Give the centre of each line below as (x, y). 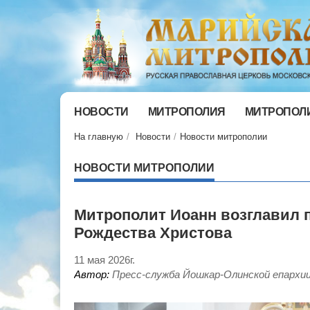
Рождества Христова (153, 232)
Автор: (92, 274)
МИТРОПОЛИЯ (186, 112)
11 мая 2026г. (104, 259)
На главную (99, 137)
